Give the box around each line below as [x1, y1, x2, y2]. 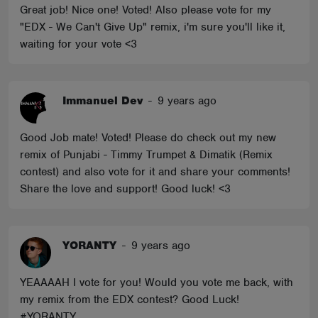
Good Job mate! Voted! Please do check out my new [20, 131, 276, 145]
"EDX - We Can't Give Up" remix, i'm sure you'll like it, [20, 20, 285, 34]
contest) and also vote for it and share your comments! [20, 165, 290, 179]
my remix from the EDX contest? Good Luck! [20, 292, 239, 307]
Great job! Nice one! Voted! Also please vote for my [20, 3, 271, 17]
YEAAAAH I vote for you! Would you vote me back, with [20, 275, 293, 290]
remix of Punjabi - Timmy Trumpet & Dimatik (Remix [20, 148, 273, 162]
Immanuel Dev [62, 94, 143, 108]
